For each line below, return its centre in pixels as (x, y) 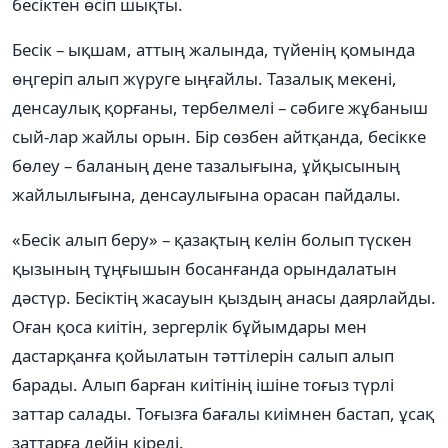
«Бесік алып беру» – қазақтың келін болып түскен (212, 239)
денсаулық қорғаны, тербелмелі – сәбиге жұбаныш (220, 107)
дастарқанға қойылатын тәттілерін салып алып (203, 355)
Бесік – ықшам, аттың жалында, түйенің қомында (213, 49)
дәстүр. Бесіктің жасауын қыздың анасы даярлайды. (224, 297)
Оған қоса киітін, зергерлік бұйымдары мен (189, 326)
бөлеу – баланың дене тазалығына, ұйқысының (206, 165)
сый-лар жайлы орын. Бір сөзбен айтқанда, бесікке (219, 136)
